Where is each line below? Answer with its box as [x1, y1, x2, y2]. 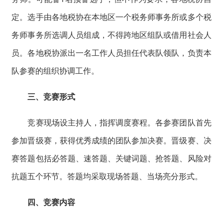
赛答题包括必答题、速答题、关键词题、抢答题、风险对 [11, 152, 212, 164]
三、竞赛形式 [27, 90, 76, 102]
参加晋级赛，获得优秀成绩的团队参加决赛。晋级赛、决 [11, 134, 212, 146]
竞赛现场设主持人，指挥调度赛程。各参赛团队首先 [11, 116, 212, 128]
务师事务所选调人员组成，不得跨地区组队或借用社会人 [11, 28, 212, 40]
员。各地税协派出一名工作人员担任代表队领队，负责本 [11, 46, 212, 58]
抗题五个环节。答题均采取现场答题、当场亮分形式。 [11, 170, 203, 182]
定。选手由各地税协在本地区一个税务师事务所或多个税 [11, 10, 212, 22]
